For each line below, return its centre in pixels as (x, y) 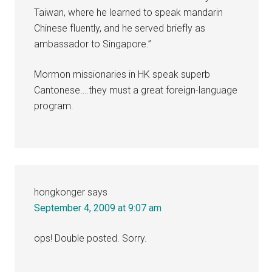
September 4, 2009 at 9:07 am (98, 208)
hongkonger (60, 192)
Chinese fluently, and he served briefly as (120, 28)
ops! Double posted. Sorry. (91, 238)
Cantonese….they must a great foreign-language (136, 90)
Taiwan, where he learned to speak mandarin (129, 12)
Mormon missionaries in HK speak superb (122, 74)
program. (54, 106)
